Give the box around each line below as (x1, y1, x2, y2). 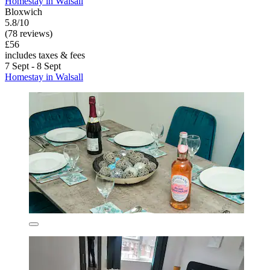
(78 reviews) (5, 28, 52, 39)
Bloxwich (5, 7, 42, 17)
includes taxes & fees (5, 50, 85, 61)
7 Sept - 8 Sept (5, 61, 61, 72)
